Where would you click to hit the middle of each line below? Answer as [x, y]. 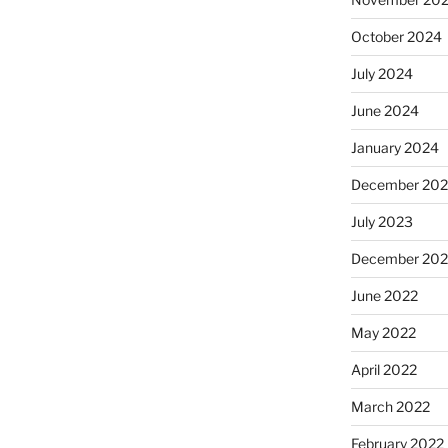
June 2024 [384, 110]
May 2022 [383, 332]
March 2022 [390, 406]
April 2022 [383, 369]
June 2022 [384, 295]
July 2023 [381, 221]
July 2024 [381, 73]
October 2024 [396, 36]
